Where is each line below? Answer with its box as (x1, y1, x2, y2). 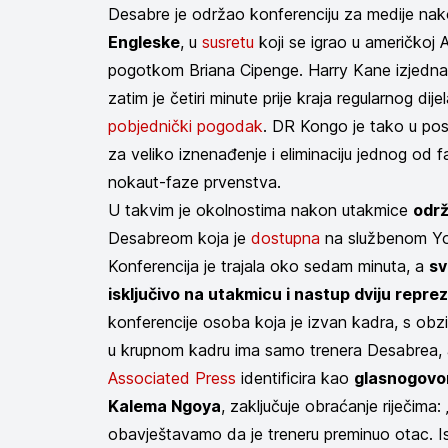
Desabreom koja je (108, 228, 251, 248)
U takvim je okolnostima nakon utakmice (108, 200, 413, 220)
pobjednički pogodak (108, 116, 263, 136)
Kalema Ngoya (108, 396, 221, 416)
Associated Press (108, 368, 236, 388)
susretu (202, 32, 254, 52)
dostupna (251, 228, 320, 248)
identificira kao (236, 368, 354, 388)
